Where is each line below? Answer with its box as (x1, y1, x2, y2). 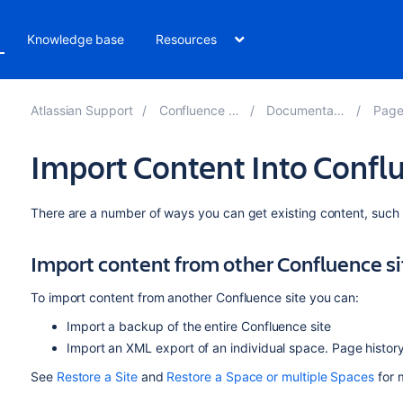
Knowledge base (27, 31, 125, 47)
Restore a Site (56, 369, 138, 384)
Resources (156, 31, 217, 47)
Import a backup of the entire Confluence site (66, 318, 331, 334)
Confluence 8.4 (158, 103, 228, 118)
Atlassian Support (30, 103, 133, 118)
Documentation (266, 103, 334, 118)
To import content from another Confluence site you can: (30, 290, 360, 305)
